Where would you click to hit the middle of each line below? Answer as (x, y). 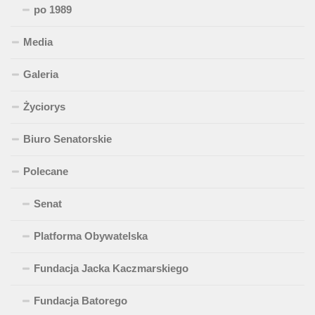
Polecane (46, 172)
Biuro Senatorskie (67, 139)
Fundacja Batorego (81, 301)
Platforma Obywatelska (91, 236)
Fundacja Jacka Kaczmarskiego (111, 269)
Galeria (41, 75)
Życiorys (44, 107)
